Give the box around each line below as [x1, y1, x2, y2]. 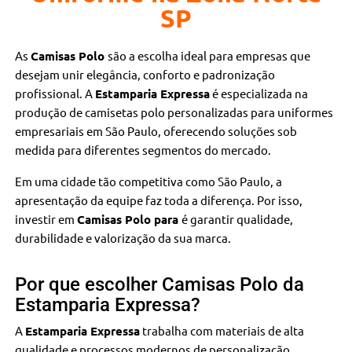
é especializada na [210, 85, 309, 101]
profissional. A [15, 85, 96, 101]
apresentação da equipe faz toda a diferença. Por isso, [15, 192, 303, 207]
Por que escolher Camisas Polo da [15, 273, 305, 295]
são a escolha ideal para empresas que [108, 47, 311, 63]
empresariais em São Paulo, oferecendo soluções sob [15, 123, 298, 138]
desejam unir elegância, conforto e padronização [15, 66, 276, 82]
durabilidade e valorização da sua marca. [15, 229, 232, 245]
